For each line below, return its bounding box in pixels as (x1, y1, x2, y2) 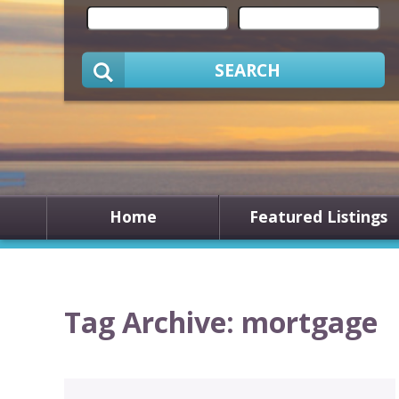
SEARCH (215, 57, 281, 82)
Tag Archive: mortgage (64, 303, 378, 342)
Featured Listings (249, 205, 387, 227)
